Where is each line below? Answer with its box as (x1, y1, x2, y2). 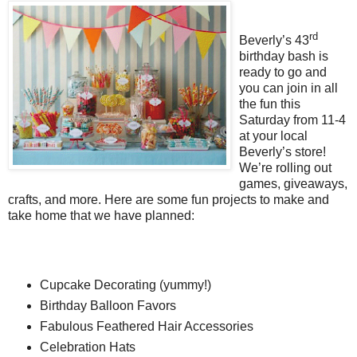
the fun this (239, 97, 300, 112)
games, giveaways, (239, 177, 347, 191)
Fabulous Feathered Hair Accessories (39, 319, 253, 333)
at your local (239, 129, 308, 143)
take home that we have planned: (8, 209, 194, 223)
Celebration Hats (39, 339, 135, 354)
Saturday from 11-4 (239, 113, 346, 127)
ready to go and (239, 65, 327, 80)
